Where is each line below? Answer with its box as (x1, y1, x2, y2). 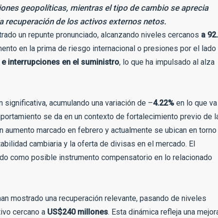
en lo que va (174, 98, 217, 108)
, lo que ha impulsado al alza (119, 57, 215, 67)
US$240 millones (47, 207, 108, 217)
